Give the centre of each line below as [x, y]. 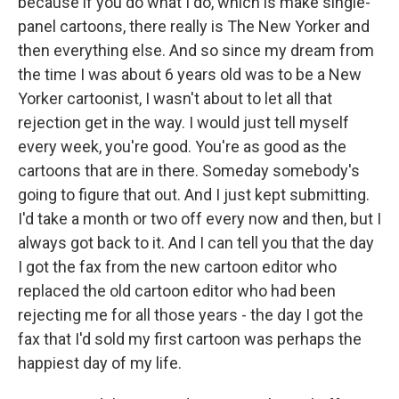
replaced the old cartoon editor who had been [177, 291]
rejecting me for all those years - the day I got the [191, 315]
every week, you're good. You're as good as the [182, 147]
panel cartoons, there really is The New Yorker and [194, 26]
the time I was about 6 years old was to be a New [190, 74]
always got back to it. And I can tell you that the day [196, 243]
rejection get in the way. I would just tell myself [183, 122]
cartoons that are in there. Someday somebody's [189, 171]
